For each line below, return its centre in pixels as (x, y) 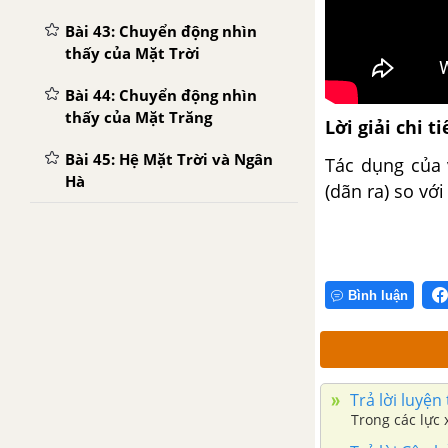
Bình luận (378, 295)
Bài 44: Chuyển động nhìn (161, 95)
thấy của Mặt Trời (132, 53)
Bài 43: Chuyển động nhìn (161, 31)
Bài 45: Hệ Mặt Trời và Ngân (169, 159)
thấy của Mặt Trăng (138, 117)
